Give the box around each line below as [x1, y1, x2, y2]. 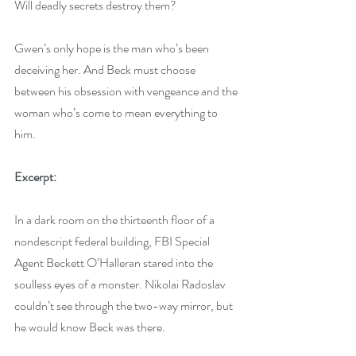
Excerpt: [14, 168, 56, 186]
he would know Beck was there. [14, 318, 165, 336]
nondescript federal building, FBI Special [14, 232, 212, 250]
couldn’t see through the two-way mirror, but [14, 296, 235, 315]
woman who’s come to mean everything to [14, 103, 220, 122]
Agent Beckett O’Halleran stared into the [14, 253, 215, 272]
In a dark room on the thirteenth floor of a [14, 211, 217, 229]
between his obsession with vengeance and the [14, 82, 240, 100]
